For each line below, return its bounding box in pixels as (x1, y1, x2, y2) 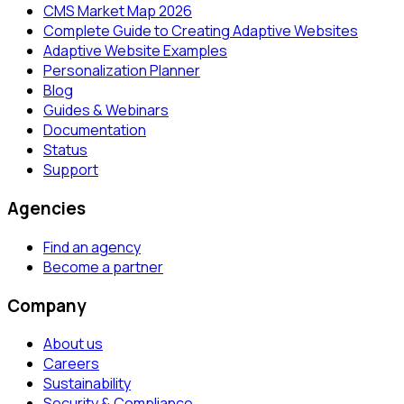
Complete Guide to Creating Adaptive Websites (43, 21, 358, 41)
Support (43, 160, 98, 180)
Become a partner (43, 256, 163, 277)
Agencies (7, 197, 86, 221)
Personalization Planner (43, 60, 200, 81)
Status (43, 140, 87, 161)
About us (43, 334, 103, 354)
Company (7, 293, 86, 317)
